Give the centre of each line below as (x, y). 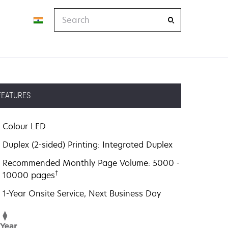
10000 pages (29, 175)
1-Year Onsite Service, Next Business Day (82, 193)
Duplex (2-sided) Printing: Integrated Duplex (88, 145)
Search (68, 14)
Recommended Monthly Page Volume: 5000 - (91, 163)
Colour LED (24, 126)
